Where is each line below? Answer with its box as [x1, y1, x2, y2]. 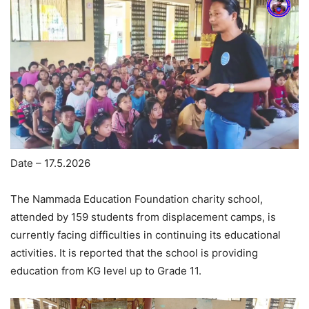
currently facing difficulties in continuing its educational [10, 228, 281, 242]
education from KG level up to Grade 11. [10, 264, 201, 278]
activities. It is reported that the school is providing [10, 246, 258, 260]
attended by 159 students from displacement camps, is [10, 210, 276, 224]
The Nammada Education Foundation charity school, [10, 192, 263, 206]
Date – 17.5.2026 [10, 157, 90, 170]
